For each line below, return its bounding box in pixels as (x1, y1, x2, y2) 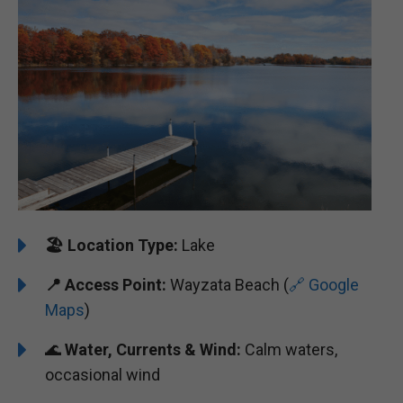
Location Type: (64, 235, 178, 255)
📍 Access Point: (45, 274, 166, 294)
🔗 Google (289, 274, 359, 294)
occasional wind (45, 364, 160, 384)
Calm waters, (241, 339, 337, 359)
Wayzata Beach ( (166, 274, 289, 294)
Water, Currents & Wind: (65, 339, 241, 359)
